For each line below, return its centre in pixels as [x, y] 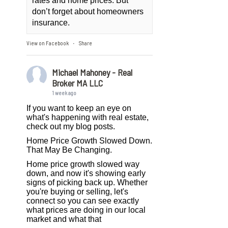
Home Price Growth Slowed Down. [90, 141]
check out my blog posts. [71, 126]
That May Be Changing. [69, 150]
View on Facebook [48, 43]
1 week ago [64, 93]
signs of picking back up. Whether [87, 182]
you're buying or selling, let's [78, 192]
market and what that [64, 219]
